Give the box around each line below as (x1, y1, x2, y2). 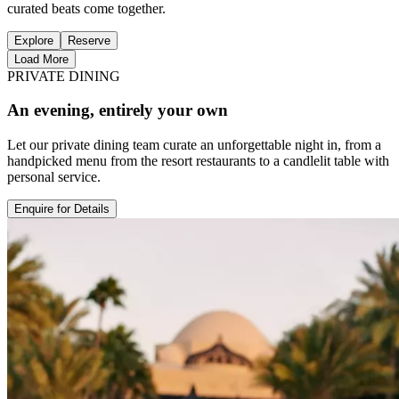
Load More (14, 52, 69, 66)
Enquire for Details (14, 202, 110, 216)
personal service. (7, 169, 101, 184)
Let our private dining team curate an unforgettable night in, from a (7, 137, 381, 152)
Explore (14, 33, 53, 47)
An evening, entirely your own (7, 101, 228, 120)
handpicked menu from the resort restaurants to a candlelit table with (7, 153, 389, 168)
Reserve (68, 33, 110, 47)
